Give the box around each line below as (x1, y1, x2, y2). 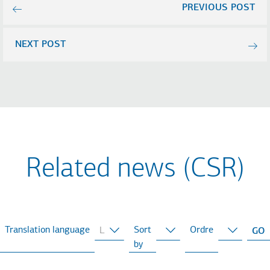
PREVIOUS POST (182, 2, 256, 13)
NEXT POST (14, 39, 66, 49)
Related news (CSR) (25, 155, 245, 184)
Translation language (5, 225, 90, 236)
